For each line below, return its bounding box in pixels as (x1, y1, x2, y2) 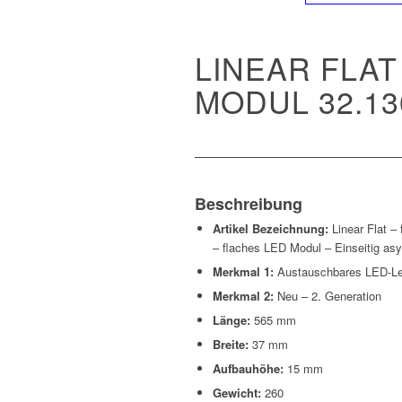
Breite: (213, 336, 252, 353)
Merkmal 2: (213, 287, 277, 304)
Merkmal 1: (213, 263, 277, 280)
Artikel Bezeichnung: (213, 220, 332, 237)
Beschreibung (195, 192, 302, 215)
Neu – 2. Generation (277, 287, 381, 304)
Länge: (213, 311, 254, 328)
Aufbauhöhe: (213, 360, 287, 377)
